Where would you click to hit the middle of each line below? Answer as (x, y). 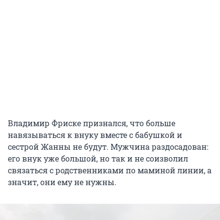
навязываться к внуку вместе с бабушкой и (95, 135)
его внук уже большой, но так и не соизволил (98, 159)
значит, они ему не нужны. (62, 182)
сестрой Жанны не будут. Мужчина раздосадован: (108, 147)
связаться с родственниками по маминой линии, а (110, 170)
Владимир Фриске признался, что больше (92, 123)
